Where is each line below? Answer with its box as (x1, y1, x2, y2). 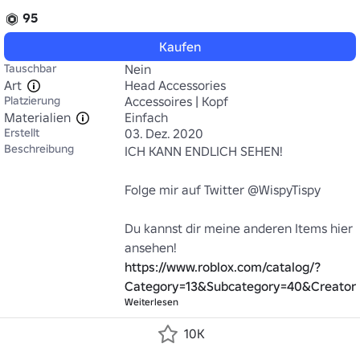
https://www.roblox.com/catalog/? (125, 259, 321, 275)
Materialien (4, 109, 71, 125)
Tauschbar (4, 61, 56, 76)
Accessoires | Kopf (125, 93, 228, 109)
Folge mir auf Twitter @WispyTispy (125, 182, 321, 198)
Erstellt (4, 125, 39, 140)
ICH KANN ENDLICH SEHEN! (125, 143, 283, 159)
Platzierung (4, 93, 60, 108)
